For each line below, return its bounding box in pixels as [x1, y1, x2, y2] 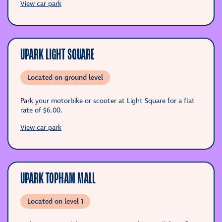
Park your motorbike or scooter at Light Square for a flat [20, 96, 195, 106]
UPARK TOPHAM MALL [20, 168, 96, 187]
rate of [20, 106, 43, 115]
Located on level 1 [27, 197, 83, 206]
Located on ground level [27, 73, 103, 82]
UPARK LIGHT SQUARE [20, 45, 94, 63]
